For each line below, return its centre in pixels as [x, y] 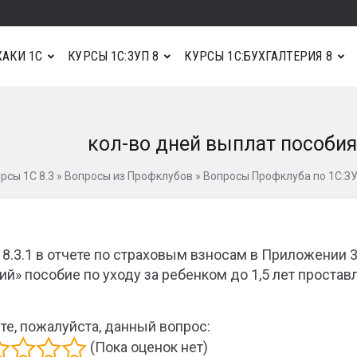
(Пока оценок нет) [147, 347]
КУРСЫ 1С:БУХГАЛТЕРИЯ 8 [258, 56]
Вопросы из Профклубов [128, 176]
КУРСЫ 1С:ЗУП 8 [114, 56]
